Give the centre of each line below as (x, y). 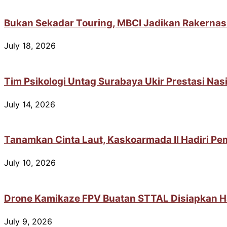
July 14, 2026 (30, 104)
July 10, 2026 (30, 163)
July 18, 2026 (30, 46)
